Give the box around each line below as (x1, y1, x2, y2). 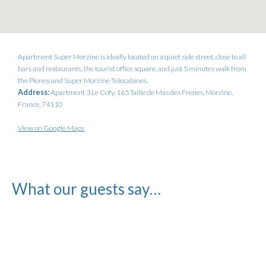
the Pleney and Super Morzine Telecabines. (18, 76, 148, 85)
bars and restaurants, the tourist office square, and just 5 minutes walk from (18, 64, 246, 74)
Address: (18, 88, 50, 97)
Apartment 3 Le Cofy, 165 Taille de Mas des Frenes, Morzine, (50, 88, 233, 97)
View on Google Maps (18, 123, 84, 133)
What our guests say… (12, 179, 161, 199)
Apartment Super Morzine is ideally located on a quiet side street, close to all (18, 52, 246, 62)
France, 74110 (18, 100, 62, 109)
